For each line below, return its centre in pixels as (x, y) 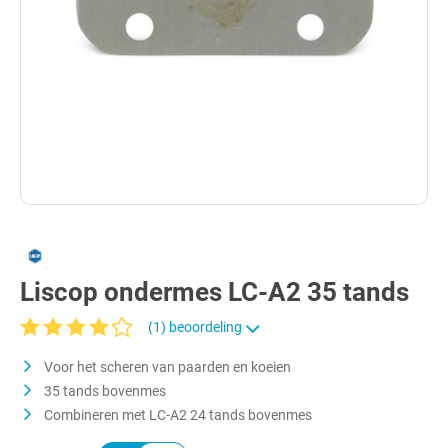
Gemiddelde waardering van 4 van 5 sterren (153, 346)
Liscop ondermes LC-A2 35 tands (214, 292)
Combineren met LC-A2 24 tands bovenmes (176, 415)
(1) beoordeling (196, 327)
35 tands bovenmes (103, 391)
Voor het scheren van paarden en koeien (166, 367)
